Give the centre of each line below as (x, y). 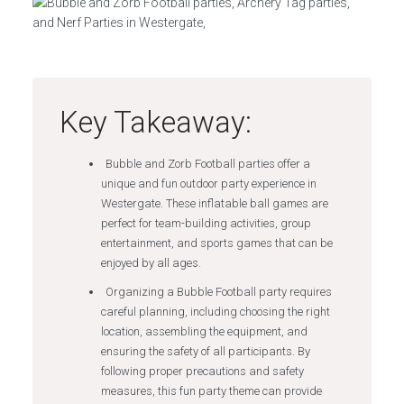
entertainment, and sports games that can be (216, 243)
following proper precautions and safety (202, 371)
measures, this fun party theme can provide (211, 391)
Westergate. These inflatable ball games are (214, 203)
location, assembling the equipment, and (204, 331)
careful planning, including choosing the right (215, 312)
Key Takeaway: (156, 122)
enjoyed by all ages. (151, 263)
